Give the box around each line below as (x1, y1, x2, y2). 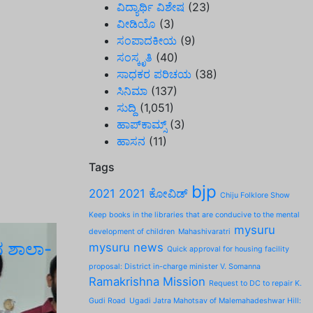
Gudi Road (89, 296, 126, 305)
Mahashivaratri (178, 227, 231, 236)
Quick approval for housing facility (167, 245, 289, 254)
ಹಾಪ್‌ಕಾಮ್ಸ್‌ (117, 117, 166, 131)
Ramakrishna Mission (89, 275, 205, 289)
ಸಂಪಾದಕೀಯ (117, 34, 177, 48)
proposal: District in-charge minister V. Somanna (89, 262, 261, 271)
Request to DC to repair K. (209, 279, 302, 288)
